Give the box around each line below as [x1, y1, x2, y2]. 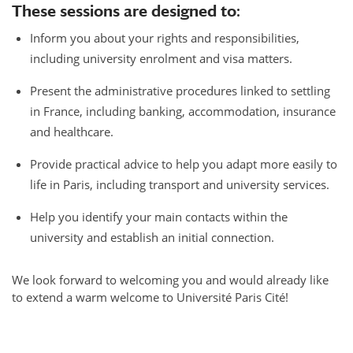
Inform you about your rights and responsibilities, [30, 29, 300, 46]
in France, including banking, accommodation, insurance [30, 102, 336, 119]
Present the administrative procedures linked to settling [30, 82, 331, 98]
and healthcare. [30, 123, 114, 139]
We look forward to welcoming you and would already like [12, 271, 329, 288]
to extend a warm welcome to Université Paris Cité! [12, 288, 288, 305]
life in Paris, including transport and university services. [30, 176, 330, 192]
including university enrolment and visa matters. [30, 50, 293, 66]
